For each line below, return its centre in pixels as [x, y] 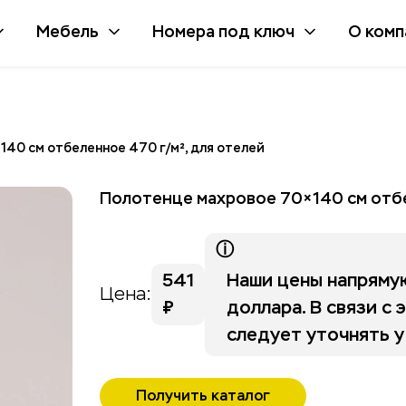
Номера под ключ [223, 31]
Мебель [68, 31]
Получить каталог [203, 396]
